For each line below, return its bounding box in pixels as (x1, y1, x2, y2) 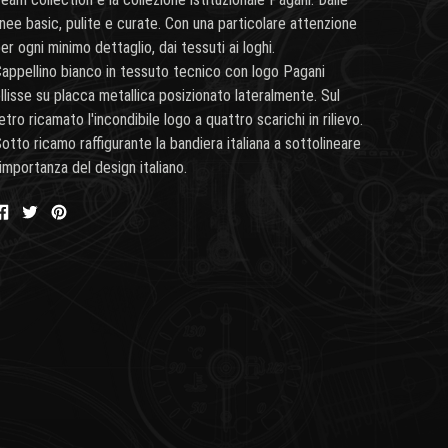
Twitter (36, 233, 83, 254)
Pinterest (65, 233, 126, 254)
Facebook (7, 233, 73, 254)
